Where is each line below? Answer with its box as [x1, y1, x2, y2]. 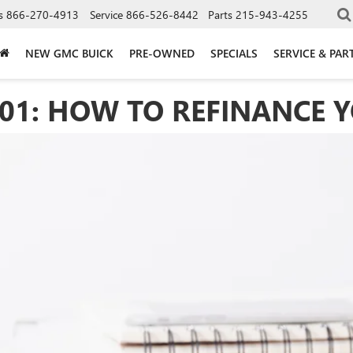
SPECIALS [210, 45, 258, 61]
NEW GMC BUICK [25, 45, 113, 61]
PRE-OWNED [129, 45, 195, 61]
